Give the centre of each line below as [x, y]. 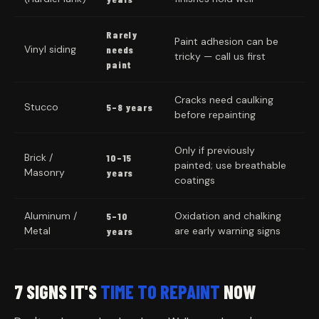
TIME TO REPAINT [160, 292]
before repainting [215, 115]
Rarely [122, 35]
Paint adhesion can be [226, 42]
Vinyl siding [50, 49]
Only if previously [215, 151]
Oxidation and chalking [228, 216]
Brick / [38, 158]
